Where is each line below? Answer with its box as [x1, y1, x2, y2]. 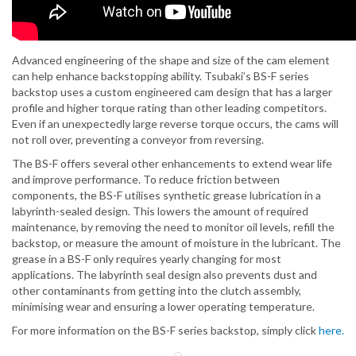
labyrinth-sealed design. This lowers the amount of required [12, 204, 308, 219]
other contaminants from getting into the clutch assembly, [12, 284, 301, 298]
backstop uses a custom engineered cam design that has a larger [12, 85, 332, 99]
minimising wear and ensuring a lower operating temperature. [12, 300, 315, 314]
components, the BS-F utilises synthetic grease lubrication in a [12, 188, 321, 203]
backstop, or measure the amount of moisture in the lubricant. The [12, 236, 341, 250]
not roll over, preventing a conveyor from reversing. [12, 133, 264, 147]
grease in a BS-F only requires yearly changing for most [12, 252, 281, 266]
